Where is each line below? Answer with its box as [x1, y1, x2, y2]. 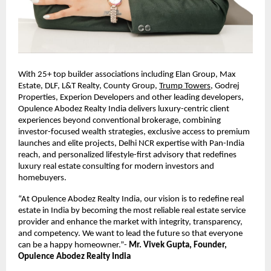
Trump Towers [159, 81, 211, 91]
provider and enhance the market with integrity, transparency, [18, 217, 243, 227]
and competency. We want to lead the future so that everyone [18, 229, 243, 238]
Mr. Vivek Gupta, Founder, [129, 240, 227, 250]
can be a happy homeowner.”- [18, 240, 129, 250]
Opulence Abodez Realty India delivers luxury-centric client [18, 104, 229, 114]
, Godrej [211, 81, 240, 91]
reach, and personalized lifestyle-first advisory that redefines [18, 150, 237, 160]
